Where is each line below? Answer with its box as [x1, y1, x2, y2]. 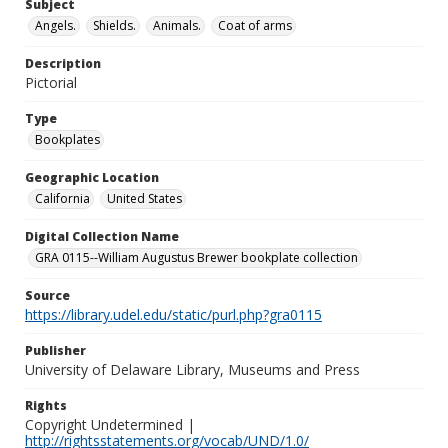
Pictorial [25, 73, 77, 92]
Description [25, 55, 101, 72]
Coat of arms [218, 17, 292, 34]
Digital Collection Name [25, 228, 179, 245]
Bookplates [35, 131, 100, 148]
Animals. [153, 17, 201, 34]
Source [25, 287, 70, 304]
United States [107, 190, 182, 207]
